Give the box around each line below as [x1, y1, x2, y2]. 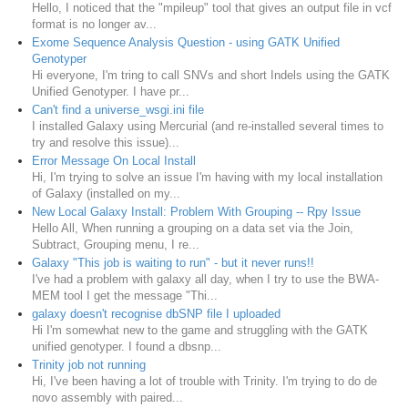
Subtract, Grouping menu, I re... [32, 237, 199, 251]
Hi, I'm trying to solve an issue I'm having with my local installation [32, 169, 382, 184]
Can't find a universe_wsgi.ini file [32, 102, 204, 117]
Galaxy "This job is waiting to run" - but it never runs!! [32, 255, 314, 270]
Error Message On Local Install [32, 153, 196, 168]
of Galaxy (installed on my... [32, 186, 180, 200]
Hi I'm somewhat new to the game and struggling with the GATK [32, 322, 368, 337]
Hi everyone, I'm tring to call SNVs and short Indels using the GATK [32, 67, 390, 82]
